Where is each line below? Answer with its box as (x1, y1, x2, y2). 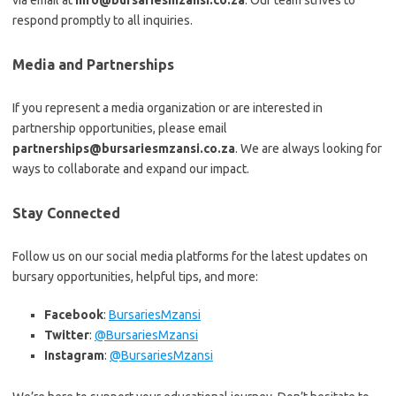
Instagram (44, 348, 104, 362)
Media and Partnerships (12, 57, 174, 72)
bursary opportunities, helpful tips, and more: (12, 270, 258, 284)
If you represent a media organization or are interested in (12, 101, 323, 115)
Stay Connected (12, 205, 120, 221)
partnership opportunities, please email (12, 121, 227, 135)
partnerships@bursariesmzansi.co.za (12, 141, 235, 156)
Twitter (44, 328, 89, 342)
